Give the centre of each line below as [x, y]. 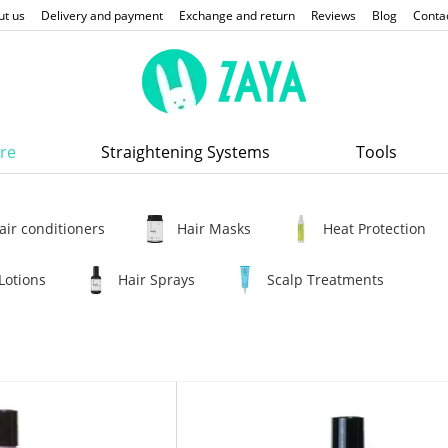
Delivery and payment [102, 15]
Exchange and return [237, 15]
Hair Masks [214, 228]
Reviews [333, 15]
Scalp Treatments [325, 279]
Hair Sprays [156, 279]
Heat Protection [374, 228]
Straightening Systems [186, 152]
